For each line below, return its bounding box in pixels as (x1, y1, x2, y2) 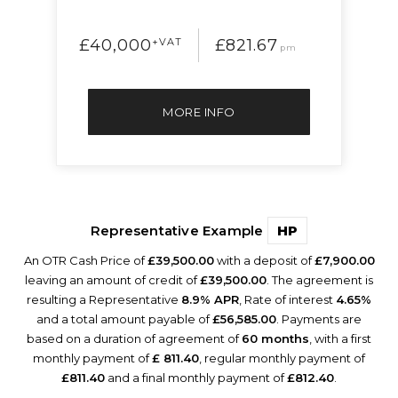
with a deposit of (213, 253, 314, 268)
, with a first (309, 331, 371, 346)
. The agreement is (267, 273, 373, 288)
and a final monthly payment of (105, 370, 287, 386)
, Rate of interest (239, 292, 336, 307)
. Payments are (276, 312, 362, 327)
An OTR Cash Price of (23, 253, 147, 268)
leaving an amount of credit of (25, 273, 200, 288)
